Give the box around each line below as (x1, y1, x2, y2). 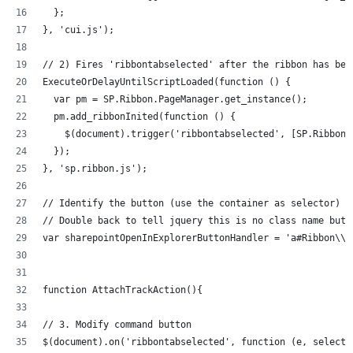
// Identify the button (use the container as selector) (43, 197, 340, 209)
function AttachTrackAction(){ (43, 284, 203, 295)
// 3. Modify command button (43, 318, 191, 330)
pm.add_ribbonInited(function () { (43, 110, 236, 122)
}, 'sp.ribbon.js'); (43, 162, 147, 174)
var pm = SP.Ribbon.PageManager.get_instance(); (43, 93, 307, 105)
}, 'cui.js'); (43, 24, 114, 35)
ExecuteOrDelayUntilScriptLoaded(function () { (43, 76, 291, 87)
